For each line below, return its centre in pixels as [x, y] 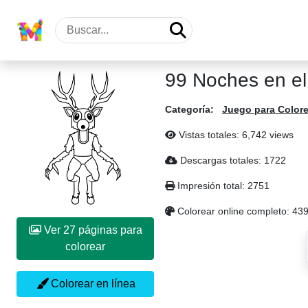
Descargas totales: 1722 [232, 160]
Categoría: [189, 109]
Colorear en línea [91, 284]
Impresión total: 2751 [222, 186]
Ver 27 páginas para [52, 230]
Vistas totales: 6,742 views [235, 135]
